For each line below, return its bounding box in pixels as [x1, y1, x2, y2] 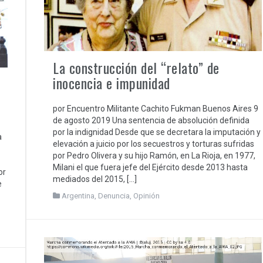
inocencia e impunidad [53, 72, 170, 94]
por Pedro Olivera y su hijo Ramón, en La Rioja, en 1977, [53, 151, 255, 161]
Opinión [133, 191, 160, 201]
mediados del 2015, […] [53, 174, 137, 184]
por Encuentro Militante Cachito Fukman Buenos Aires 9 [53, 104, 258, 114]
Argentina [62, 191, 95, 201]
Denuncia [98, 191, 130, 201]
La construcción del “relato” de [53, 57, 220, 79]
